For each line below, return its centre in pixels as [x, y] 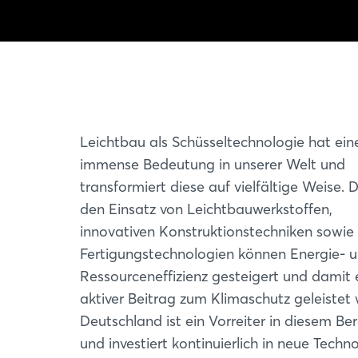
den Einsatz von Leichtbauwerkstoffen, [206, 209]
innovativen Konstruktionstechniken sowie [217, 231]
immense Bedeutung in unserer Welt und [213, 164]
